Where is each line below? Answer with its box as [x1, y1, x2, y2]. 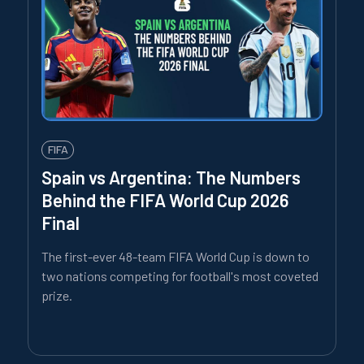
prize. [41, 287, 72, 303]
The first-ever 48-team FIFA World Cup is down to [41, 248, 310, 264]
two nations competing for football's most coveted [41, 267, 318, 284]
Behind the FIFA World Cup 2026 [41, 188, 288, 210]
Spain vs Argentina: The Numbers [41, 166, 301, 188]
